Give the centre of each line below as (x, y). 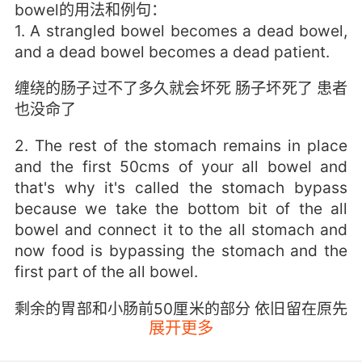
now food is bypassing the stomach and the (181, 251)
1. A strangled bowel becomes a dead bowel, (181, 31)
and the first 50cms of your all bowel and (181, 167)
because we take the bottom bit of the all (181, 209)
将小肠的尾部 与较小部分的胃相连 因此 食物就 (181, 350)
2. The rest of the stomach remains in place (181, 146)
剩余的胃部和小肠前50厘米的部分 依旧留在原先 (181, 308)
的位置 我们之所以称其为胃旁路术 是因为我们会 (181, 329)
